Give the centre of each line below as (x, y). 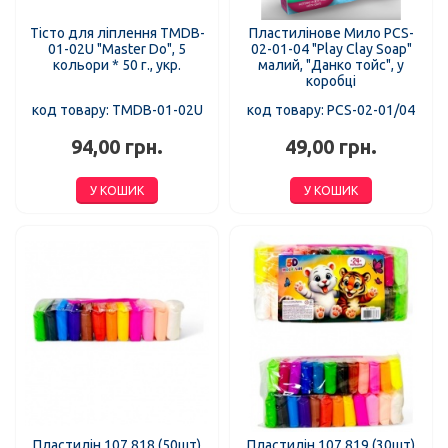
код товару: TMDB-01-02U (117, 110)
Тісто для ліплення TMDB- (117, 33)
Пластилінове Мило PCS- (331, 33)
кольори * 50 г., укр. (117, 65)
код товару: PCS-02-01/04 (331, 110)
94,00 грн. (117, 147)
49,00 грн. (331, 147)
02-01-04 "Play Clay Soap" (331, 49)
